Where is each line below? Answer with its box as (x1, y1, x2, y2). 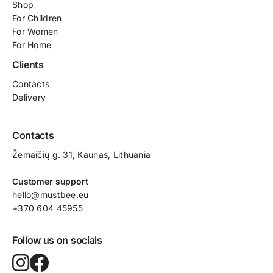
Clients (12, 58, 44, 71)
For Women (12, 26, 58, 37)
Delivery (12, 92, 46, 102)
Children (27, 13, 62, 23)
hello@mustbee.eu (12, 190, 89, 200)
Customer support (12, 176, 88, 186)
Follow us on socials (12, 234, 102, 246)
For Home (12, 40, 52, 50)
